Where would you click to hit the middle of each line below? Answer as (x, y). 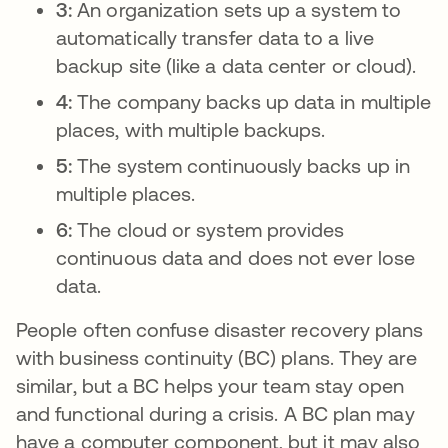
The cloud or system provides (211, 229)
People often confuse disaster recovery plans (220, 329)
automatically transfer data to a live (215, 37)
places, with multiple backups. (193, 129)
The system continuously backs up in (244, 165)
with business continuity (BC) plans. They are (216, 357)
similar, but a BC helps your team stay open (210, 385)
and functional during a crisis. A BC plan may (215, 413)
